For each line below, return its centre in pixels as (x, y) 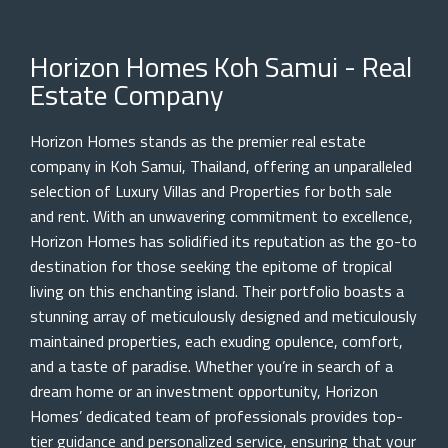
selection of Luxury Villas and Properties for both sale (211, 190)
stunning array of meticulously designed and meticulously (223, 315)
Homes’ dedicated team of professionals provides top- (216, 415)
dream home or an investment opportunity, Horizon (204, 390)
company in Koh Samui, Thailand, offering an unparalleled (221, 165)
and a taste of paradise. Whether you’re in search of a (211, 365)
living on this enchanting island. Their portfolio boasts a (217, 290)
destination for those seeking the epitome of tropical (211, 265)
